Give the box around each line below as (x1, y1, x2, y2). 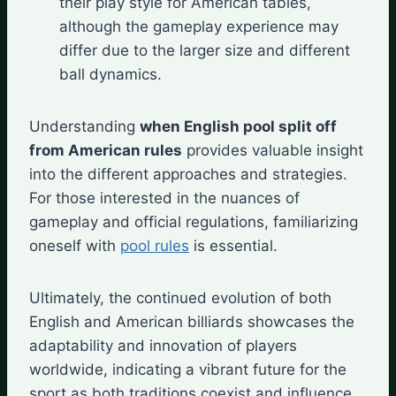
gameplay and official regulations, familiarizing (29, 212, 358, 231)
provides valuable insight (182, 141, 363, 159)
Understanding (29, 117, 140, 135)
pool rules (120, 236, 189, 255)
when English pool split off (140, 117, 337, 135)
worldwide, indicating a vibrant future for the (29, 360, 346, 378)
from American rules (29, 141, 182, 159)
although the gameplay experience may (59, 17, 339, 35)
